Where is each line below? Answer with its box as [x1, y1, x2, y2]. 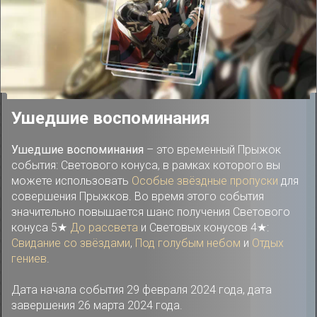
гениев [11, 251, 47, 265]
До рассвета [70, 220, 138, 234]
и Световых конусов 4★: [138, 220, 269, 234]
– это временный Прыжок [144, 142, 281, 156]
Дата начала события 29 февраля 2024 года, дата [11, 282, 272, 296]
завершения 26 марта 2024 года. [11, 298, 183, 312]
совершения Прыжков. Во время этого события [11, 189, 264, 203]
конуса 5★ [11, 220, 70, 234]
